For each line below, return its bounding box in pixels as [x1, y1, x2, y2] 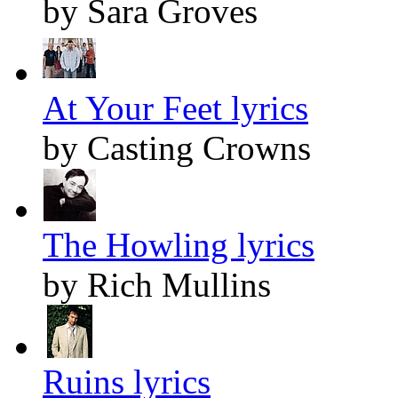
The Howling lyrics [43, 226, 314, 265]
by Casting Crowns [43, 129, 311, 168]
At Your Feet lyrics [43, 89, 308, 128]
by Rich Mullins [43, 266, 271, 305]
